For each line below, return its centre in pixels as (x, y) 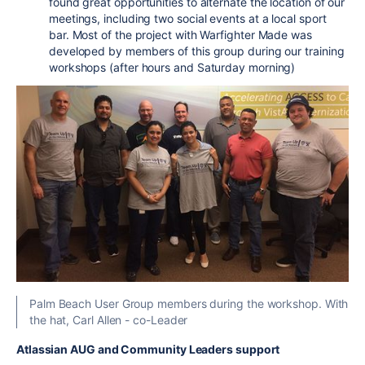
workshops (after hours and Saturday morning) (172, 67)
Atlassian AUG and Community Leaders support (148, 349)
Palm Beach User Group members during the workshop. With (189, 303)
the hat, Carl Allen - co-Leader (109, 319)
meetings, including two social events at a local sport (188, 18)
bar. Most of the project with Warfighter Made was (180, 34)
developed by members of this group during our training (197, 51)
